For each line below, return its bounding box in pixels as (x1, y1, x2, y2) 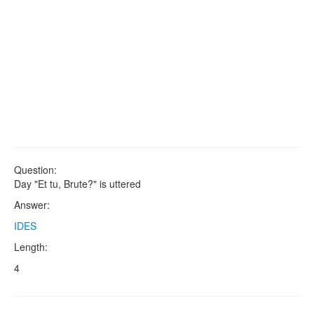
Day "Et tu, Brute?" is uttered (14, 177, 141, 191)
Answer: (14, 198, 50, 212)
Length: (14, 240, 48, 254)
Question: (14, 163, 57, 177)
